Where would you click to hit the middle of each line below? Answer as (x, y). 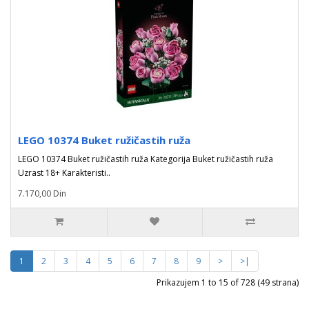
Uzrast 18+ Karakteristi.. (64, 173)
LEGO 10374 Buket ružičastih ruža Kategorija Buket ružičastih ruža (146, 159)
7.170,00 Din (42, 193)
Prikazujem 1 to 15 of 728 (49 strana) (228, 282)
